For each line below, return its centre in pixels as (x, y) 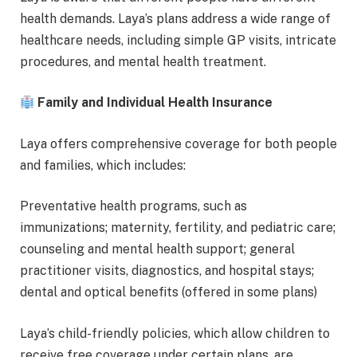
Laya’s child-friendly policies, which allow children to (175, 333)
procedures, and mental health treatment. (143, 61)
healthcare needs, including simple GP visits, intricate (178, 40)
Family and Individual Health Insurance (154, 103)
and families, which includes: (103, 165)
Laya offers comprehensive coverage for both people (178, 143)
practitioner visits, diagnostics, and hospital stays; (167, 271)
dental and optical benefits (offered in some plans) (169, 292)
